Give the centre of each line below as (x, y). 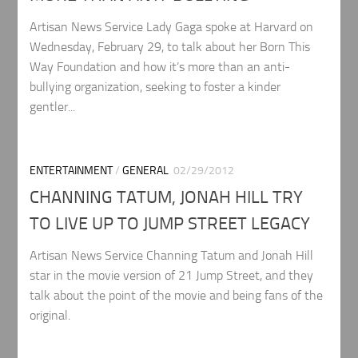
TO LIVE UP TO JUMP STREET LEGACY (170, 223)
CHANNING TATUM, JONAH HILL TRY (167, 197)
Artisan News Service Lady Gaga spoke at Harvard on (172, 27)
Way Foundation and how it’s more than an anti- (160, 67)
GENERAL (146, 171)
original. (50, 315)
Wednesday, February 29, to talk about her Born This (170, 47)
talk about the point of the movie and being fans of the (177, 295)
